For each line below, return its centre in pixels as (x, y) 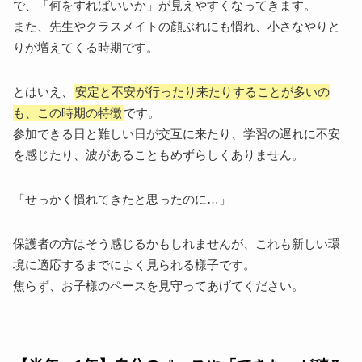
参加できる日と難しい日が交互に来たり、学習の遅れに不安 (177, 134)
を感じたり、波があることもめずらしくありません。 (159, 155)
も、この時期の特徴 (68, 113)
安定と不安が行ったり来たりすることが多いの (203, 92)
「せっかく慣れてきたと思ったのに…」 (122, 199)
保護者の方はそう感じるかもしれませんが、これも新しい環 (177, 244)
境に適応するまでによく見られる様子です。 (135, 265)
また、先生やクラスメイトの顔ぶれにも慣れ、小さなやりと (177, 26)
